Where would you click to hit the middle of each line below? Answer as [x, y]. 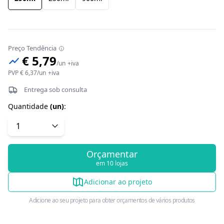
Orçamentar [112, 154]
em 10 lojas [112, 163]
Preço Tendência [32, 48]
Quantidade [28, 106]
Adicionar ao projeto [118, 182]
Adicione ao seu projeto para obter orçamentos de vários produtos [112, 200]
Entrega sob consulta [55, 90]
